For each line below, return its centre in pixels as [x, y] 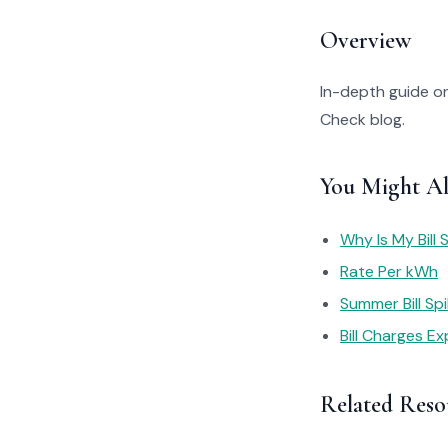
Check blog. [362, 119]
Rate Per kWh [389, 271]
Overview [365, 40]
